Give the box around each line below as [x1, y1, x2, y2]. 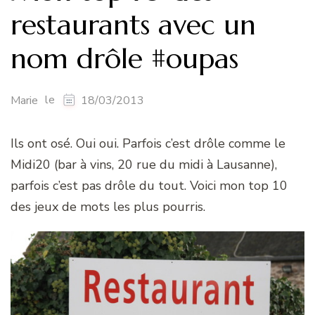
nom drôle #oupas [11, 40, 238, 76]
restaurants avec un [11, 6, 256, 42]
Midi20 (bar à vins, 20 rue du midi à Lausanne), [11, 156, 277, 174]
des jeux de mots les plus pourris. [11, 198, 205, 216]
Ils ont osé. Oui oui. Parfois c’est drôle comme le [11, 135, 285, 153]
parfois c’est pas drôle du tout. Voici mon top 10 [11, 177, 288, 195]
